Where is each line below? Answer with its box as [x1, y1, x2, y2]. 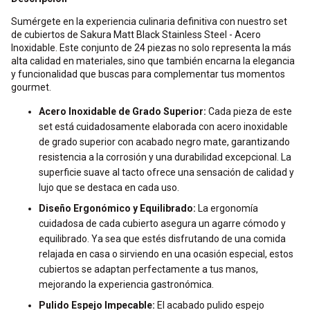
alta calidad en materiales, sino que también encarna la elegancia [11, 55, 295, 66]
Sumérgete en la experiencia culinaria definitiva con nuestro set [11, 16, 287, 27]
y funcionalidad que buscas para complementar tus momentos [11, 69, 285, 80]
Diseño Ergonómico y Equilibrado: [39, 203, 196, 214]
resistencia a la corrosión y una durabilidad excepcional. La [39, 152, 291, 163]
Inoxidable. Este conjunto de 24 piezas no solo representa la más [11, 42, 291, 53]
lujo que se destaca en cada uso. [39, 182, 179, 193]
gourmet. [11, 82, 51, 93]
